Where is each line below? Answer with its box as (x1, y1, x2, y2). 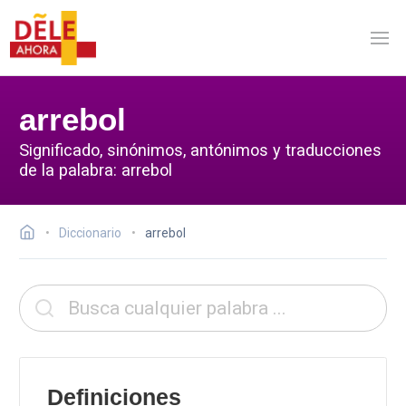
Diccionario (59, 226, 121, 240)
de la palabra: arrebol (19, 159, 172, 179)
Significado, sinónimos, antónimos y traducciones (19, 140, 382, 159)
